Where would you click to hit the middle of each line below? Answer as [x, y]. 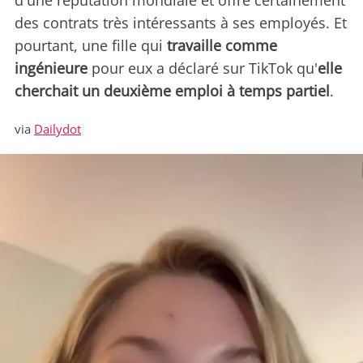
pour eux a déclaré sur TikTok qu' [203, 68]
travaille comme [222, 46]
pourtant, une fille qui [91, 46]
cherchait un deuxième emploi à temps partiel [172, 91]
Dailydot [58, 129]
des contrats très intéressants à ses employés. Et [181, 23]
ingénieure [51, 68]
